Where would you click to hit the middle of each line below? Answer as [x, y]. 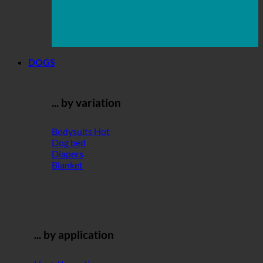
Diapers [68, 154]
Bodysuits [73, 131]
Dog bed [69, 143]
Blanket [67, 165]
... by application [74, 235]
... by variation [86, 102]
